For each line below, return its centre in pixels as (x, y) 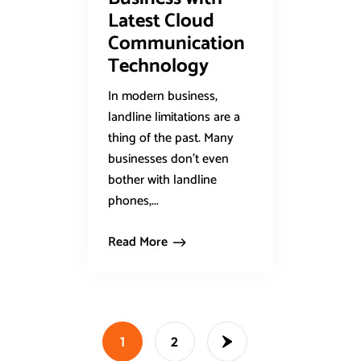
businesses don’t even (168, 160)
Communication (176, 44)
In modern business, (163, 97)
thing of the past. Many (171, 139)
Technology (158, 67)
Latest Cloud (161, 22)
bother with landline (162, 180)
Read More (138, 243)
